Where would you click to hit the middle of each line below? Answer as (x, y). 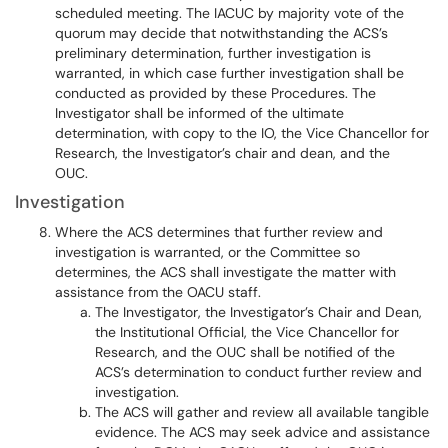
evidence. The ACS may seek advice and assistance (262, 432)
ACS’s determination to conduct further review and (258, 372)
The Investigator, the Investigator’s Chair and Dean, (258, 312)
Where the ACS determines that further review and (219, 232)
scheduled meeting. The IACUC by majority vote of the (229, 13)
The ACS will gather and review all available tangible (262, 412)
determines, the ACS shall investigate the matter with (225, 272)
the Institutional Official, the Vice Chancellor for (247, 332)
